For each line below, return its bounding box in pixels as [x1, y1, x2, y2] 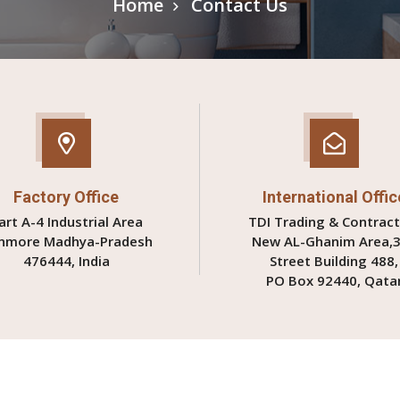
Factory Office [13, 187, 119, 206]
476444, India [22, 252, 110, 270]
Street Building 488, [270, 252, 398, 270]
